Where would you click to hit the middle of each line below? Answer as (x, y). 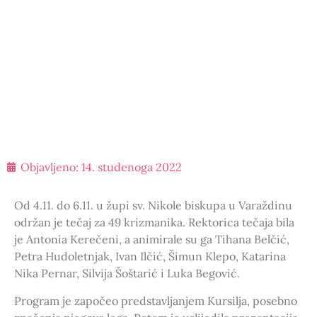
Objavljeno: (50, 167)
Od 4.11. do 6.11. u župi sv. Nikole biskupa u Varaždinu (153, 206)
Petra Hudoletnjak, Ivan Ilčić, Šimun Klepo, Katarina (150, 257)
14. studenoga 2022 (132, 167)
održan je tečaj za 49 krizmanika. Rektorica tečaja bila (154, 223)
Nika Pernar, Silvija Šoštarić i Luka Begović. (127, 273)
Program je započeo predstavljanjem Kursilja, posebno (156, 301)
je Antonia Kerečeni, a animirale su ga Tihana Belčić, (152, 240)
